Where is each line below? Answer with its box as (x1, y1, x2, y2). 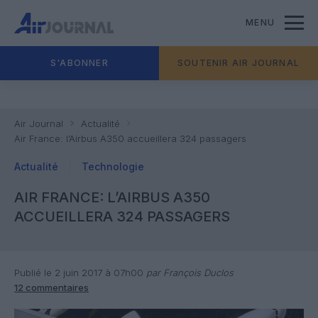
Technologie (82, 160, 144, 172)
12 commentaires (14, 282, 89, 293)
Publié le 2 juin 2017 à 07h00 (14, 267, 143, 278)
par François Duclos (143, 267, 234, 278)
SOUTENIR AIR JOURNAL (177, 57, 300, 68)
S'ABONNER (50, 57, 109, 68)
